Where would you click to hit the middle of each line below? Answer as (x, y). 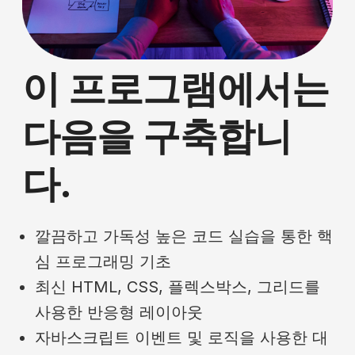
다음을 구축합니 (157, 136)
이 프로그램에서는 (176, 89)
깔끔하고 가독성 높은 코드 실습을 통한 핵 (184, 237)
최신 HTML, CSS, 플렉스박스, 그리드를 (177, 287)
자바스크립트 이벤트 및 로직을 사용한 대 (181, 338)
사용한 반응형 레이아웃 (119, 313)
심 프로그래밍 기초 (103, 262)
